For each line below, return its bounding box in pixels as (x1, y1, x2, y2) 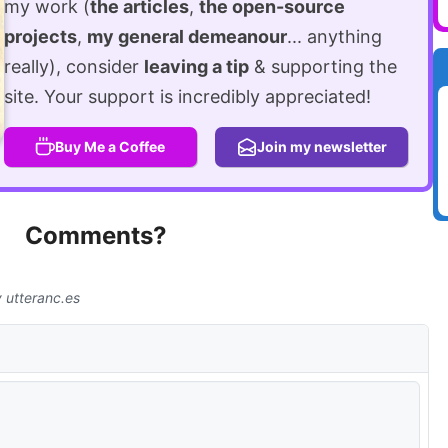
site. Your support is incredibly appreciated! (3, 85, 371, 107)
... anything (286, 25, 382, 47)
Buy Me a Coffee (55, 137, 166, 155)
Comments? (25, 220, 168, 250)
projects (3, 25, 77, 47)
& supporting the (248, 55, 397, 77)
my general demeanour (86, 25, 287, 47)
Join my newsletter (256, 137, 387, 155)
